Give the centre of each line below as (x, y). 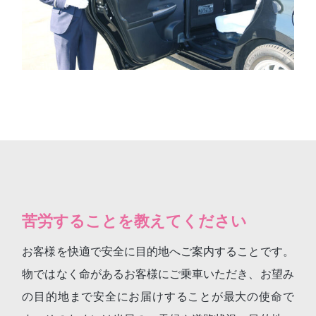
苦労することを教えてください (135, 221)
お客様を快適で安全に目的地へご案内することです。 (158, 251)
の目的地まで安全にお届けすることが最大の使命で (158, 296)
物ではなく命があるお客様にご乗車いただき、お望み (158, 274)
